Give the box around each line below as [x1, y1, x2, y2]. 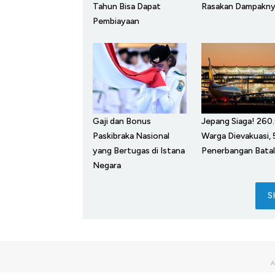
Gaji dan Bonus [93, 115, 151, 126]
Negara [93, 160, 121, 171]
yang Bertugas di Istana [93, 145, 185, 156]
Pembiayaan [93, 16, 139, 27]
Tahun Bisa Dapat [93, 1, 161, 12]
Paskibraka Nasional [93, 130, 169, 141]
